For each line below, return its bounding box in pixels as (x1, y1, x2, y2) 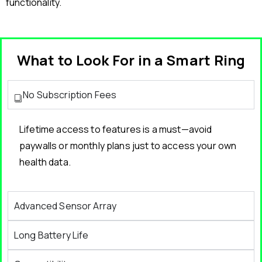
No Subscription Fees (23, 88, 117, 102)
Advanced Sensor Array (14, 199, 117, 213)
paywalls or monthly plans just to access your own (19, 139, 237, 153)
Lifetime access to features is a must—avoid (19, 123, 212, 136)
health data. (19, 156, 71, 169)
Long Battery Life (14, 229, 89, 242)
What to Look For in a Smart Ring (16, 50, 246, 70)
